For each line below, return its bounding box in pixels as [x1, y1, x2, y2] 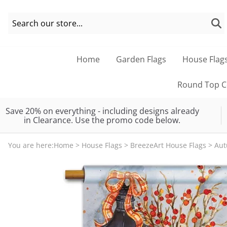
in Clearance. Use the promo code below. [24, 114, 181, 126]
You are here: [8, 140, 54, 150]
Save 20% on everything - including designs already [5, 105, 199, 117]
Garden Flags [116, 54, 166, 65]
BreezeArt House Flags [130, 140, 206, 150]
